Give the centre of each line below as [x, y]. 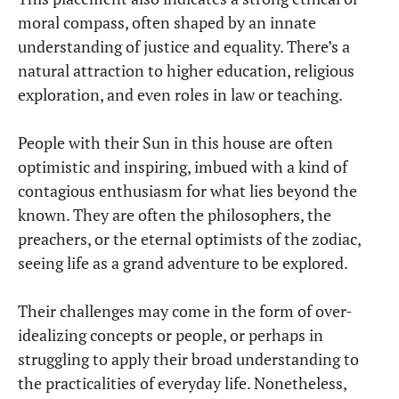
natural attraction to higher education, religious [186, 71]
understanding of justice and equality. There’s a [184, 47]
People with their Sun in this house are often [175, 143]
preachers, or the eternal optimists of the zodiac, [189, 239]
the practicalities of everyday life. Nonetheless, [182, 383]
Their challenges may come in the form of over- [185, 311]
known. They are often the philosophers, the [175, 215]
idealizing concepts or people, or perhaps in [171, 335]
